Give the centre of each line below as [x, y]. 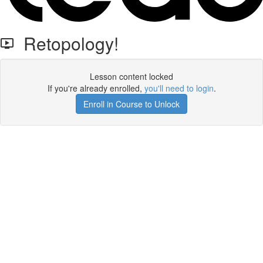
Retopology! [66, 43]
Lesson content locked [131, 76]
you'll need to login [179, 88]
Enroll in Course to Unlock [131, 104]
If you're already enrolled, [96, 88]
